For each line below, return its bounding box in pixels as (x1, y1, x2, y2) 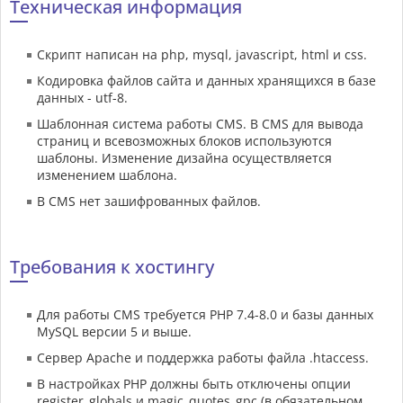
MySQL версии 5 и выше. (37, 323, 192, 341)
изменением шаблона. (37, 166, 177, 184)
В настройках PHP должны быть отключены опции (37, 375, 351, 393)
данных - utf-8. (37, 89, 128, 107)
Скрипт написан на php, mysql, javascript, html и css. (37, 46, 367, 64)
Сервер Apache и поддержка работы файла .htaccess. (37, 349, 369, 367)
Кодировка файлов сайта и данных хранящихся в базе (37, 72, 376, 90)
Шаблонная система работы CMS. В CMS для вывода (37, 115, 363, 133)
